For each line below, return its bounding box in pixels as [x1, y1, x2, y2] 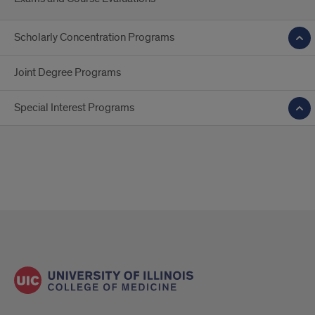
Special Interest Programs [14, 101, 134, 115]
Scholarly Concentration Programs [14, 30, 174, 44]
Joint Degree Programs [14, 65, 121, 79]
